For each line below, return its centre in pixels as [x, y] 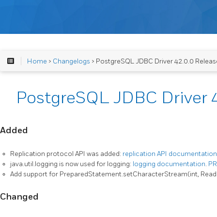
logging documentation [169, 164]
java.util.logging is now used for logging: [71, 164]
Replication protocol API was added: [66, 154]
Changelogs [71, 61]
